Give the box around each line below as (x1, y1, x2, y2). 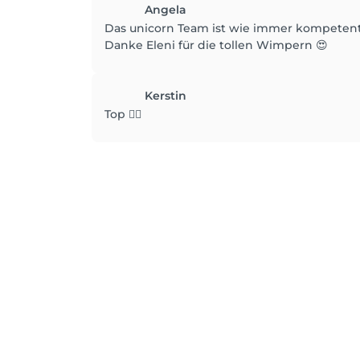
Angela (145, 2, 186, 17)
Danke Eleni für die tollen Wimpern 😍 (104, 38, 328, 52)
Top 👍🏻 (104, 107, 141, 121)
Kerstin (145, 88, 186, 103)
